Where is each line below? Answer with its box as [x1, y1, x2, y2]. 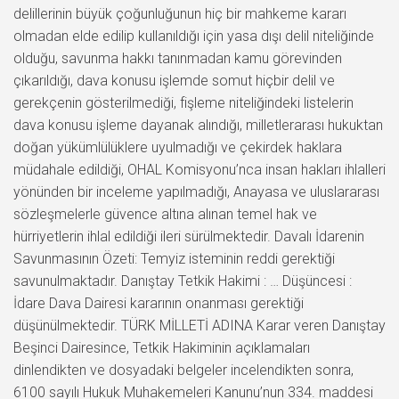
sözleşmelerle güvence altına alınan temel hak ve [13, 205, 317, 223]
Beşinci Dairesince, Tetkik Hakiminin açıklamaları [13, 338, 310, 356]
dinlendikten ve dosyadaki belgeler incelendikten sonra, [13, 361, 354, 379]
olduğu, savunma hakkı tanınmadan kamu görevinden [13, 49, 342, 67]
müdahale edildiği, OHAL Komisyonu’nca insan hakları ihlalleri [13, 160, 386, 178]
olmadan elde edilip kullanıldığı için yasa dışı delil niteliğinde [13, 27, 374, 45]
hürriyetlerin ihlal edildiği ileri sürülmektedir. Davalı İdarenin [13, 227, 364, 245]
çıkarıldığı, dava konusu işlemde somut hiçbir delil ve [13, 71, 335, 89]
